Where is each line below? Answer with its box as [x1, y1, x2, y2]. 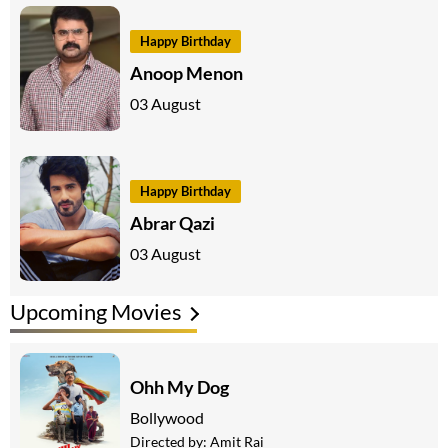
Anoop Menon [130, 61, 243, 84]
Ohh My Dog [130, 375, 229, 398]
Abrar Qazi [130, 211, 215, 234]
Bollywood [130, 407, 204, 427]
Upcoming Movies [10, 298, 182, 326]
